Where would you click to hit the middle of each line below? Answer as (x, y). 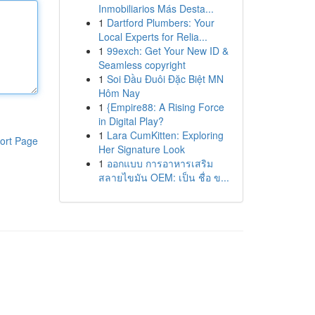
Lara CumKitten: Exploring (165, 135)
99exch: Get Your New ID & (167, 51)
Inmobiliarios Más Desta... (156, 8)
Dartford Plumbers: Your (160, 22)
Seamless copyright (142, 65)
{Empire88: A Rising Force (165, 107)
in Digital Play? (131, 121)
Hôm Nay (119, 93)
